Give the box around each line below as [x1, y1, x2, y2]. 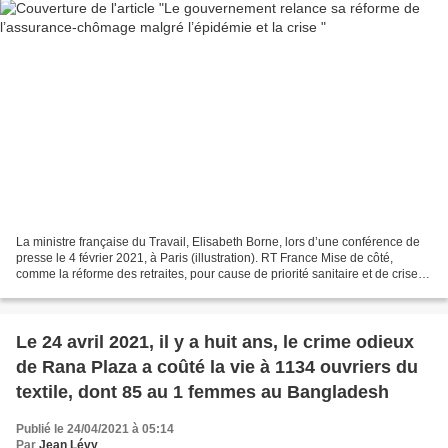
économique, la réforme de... [16, 283, 171, 298]
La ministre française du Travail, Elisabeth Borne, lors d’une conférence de [16, 235, 420, 250]
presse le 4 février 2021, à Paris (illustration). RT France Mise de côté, [16, 251, 393, 266]
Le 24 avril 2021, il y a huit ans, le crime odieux [16, 332, 414, 353]
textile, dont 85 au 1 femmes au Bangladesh [16, 382, 389, 403]
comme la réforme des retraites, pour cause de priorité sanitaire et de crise [16, 267, 418, 282]
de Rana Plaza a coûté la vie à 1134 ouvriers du [16, 357, 418, 378]
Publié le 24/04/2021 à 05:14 [16, 422, 174, 437]
